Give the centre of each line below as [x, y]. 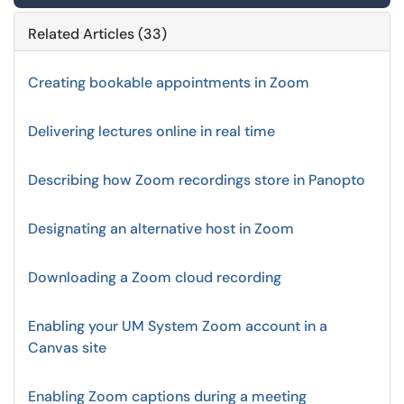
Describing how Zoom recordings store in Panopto [197, 180]
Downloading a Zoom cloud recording [155, 277]
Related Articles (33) [97, 34]
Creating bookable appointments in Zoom [169, 83]
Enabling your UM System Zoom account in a [178, 326]
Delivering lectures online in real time [151, 131]
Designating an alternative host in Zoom [161, 229]
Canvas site [67, 348]
